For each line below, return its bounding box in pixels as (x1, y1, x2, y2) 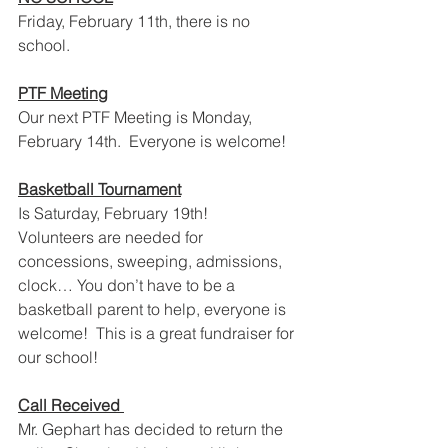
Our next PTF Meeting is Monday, (18, 107, 256, 127)
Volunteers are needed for (18, 227, 207, 247)
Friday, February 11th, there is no (18, 11, 254, 31)
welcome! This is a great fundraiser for (18, 323, 298, 343)
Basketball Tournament (18, 179, 181, 199)
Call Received (18, 395, 124, 415)
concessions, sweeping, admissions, (18, 251, 286, 271)
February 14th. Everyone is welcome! (18, 131, 286, 151)
